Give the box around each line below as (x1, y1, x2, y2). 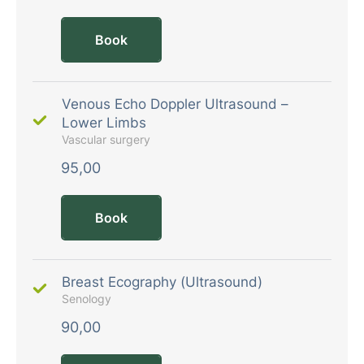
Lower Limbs (62, 114, 146, 131)
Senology (62, 291, 111, 305)
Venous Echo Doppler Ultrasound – (62, 95, 288, 112)
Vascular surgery (62, 132, 150, 146)
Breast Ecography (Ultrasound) (62, 273, 262, 290)
